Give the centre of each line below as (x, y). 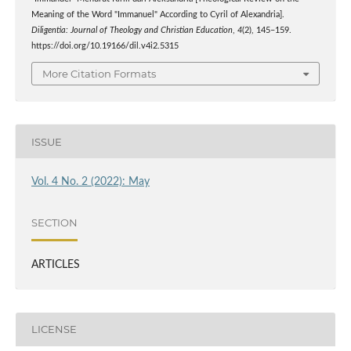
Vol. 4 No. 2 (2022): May (90, 182)
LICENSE (54, 329)
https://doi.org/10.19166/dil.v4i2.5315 (105, 46)
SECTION (54, 222)
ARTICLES (55, 265)
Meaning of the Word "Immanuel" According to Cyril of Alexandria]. (157, 14)
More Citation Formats (99, 74)
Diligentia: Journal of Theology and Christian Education (132, 30)
